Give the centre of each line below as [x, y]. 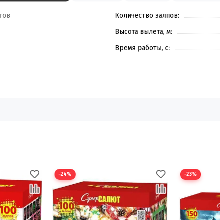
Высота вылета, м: [144, 32]
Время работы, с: [142, 48]
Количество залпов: [147, 16]
